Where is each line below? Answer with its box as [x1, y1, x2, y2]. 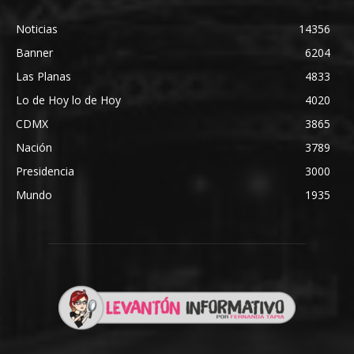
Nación [16, 139, 52, 155]
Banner [16, 44, 53, 60]
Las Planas [16, 68, 71, 84]
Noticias [16, 21, 58, 36]
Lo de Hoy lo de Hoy [16, 92, 121, 107]
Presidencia [16, 163, 74, 179]
